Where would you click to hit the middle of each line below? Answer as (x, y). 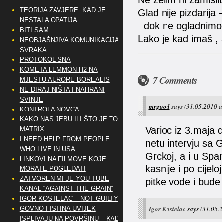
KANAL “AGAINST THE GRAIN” (66, 189)
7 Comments (174, 80)
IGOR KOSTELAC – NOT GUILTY (69, 198)
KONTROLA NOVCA (49, 109)
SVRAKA (33, 50)
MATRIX (32, 129)
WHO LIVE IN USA (47, 149)
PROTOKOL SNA (45, 60)
